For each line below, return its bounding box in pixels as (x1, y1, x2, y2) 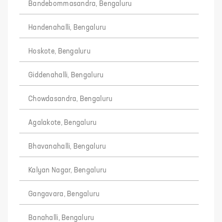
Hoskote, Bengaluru (28, 48, 91, 55)
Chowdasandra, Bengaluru (28, 96, 113, 103)
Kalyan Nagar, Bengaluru (28, 167, 107, 174)
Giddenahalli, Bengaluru (28, 72, 104, 79)
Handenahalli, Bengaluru (28, 24, 107, 31)
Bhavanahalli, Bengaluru (28, 143, 107, 150)
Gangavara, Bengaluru (28, 191, 100, 198)
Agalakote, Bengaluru (28, 119, 97, 126)
